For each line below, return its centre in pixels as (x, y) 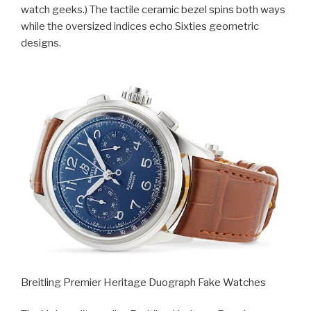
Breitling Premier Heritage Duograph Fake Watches (143, 282)
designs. (41, 43)
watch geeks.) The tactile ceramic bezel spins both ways (153, 10)
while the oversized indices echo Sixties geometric (140, 27)
